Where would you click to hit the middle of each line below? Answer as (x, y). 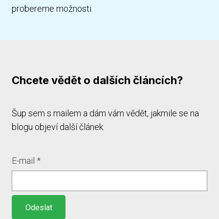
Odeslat (39, 207)
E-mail (23, 161)
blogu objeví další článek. (58, 127)
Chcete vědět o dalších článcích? (97, 80)
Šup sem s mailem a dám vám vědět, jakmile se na (105, 113)
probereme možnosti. (52, 9)
